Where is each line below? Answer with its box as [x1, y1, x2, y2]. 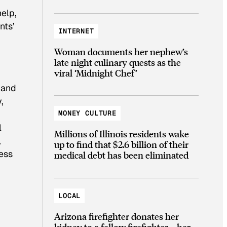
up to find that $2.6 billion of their [54, 138, 188, 150]
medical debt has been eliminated [54, 149, 188, 161]
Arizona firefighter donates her [54, 210, 179, 222]
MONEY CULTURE [58, 108, 117, 118]
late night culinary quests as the [54, 56, 181, 68]
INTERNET [58, 26, 94, 35]
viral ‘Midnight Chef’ [54, 66, 137, 79]
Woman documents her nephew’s [54, 45, 188, 57]
